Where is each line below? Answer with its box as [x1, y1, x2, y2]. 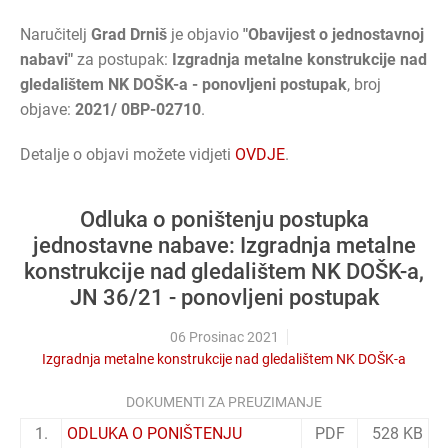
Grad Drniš [91, 24, 167, 44]
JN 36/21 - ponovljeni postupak [69, 284, 379, 310]
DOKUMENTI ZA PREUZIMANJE [126, 393, 322, 410]
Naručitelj [20, 24, 91, 44]
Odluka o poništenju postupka [79, 206, 369, 232]
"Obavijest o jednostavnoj [243, 24, 424, 44]
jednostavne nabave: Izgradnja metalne [32, 232, 416, 258]
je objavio [167, 24, 243, 44]
